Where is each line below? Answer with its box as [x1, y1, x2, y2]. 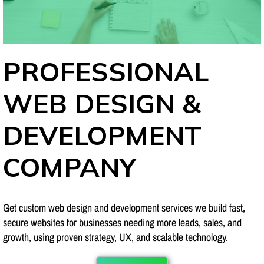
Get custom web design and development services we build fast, [3, 200, 245, 215]
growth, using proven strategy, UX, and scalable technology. [3, 229, 228, 245]
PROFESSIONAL [3, 54, 209, 88]
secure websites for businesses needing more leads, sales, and [3, 214, 242, 230]
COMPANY [3, 150, 136, 183]
